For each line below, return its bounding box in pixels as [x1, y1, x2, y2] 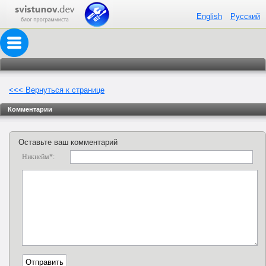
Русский [230, 12, 260, 21]
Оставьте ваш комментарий [18, 138, 118, 147]
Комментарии [8, 106, 52, 113]
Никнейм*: [22, 153, 55, 161]
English [197, 12, 222, 21]
